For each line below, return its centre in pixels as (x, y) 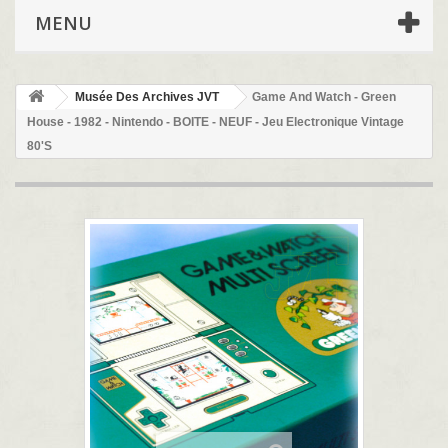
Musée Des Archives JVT (147, 97)
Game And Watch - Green (324, 97)
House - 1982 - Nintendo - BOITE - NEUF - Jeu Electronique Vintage (215, 122)
